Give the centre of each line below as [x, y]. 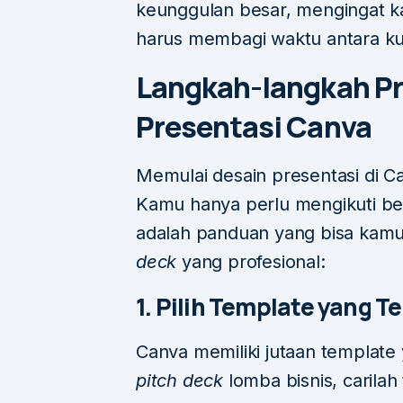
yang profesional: [251, 262]
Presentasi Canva [254, 127]
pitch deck [179, 381]
